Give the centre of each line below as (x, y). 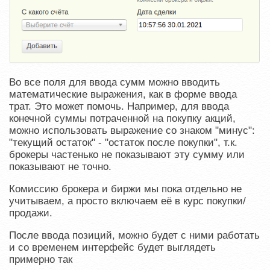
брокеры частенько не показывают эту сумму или (127, 155)
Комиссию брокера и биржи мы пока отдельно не (125, 189)
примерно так (41, 260)
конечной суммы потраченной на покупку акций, (122, 119)
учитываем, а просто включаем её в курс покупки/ (127, 201)
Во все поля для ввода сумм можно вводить (115, 83)
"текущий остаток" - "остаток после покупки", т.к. (123, 143)
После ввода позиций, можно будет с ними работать (134, 236)
